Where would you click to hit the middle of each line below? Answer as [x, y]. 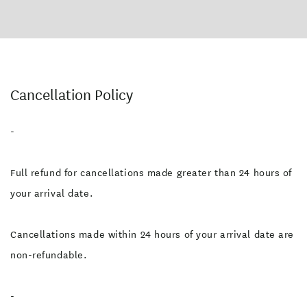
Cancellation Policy [72, 95]
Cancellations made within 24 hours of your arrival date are [152, 234]
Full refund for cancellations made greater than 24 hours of [151, 173]
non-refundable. [49, 255]
